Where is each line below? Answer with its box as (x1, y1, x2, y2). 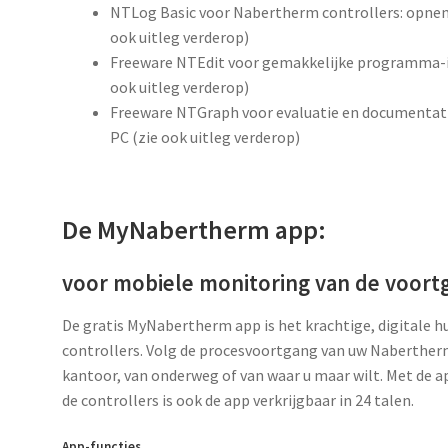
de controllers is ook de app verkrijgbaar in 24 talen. (62, 389, 415, 410)
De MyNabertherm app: (62, 213, 327, 246)
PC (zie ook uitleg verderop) (110, 127, 301, 148)
